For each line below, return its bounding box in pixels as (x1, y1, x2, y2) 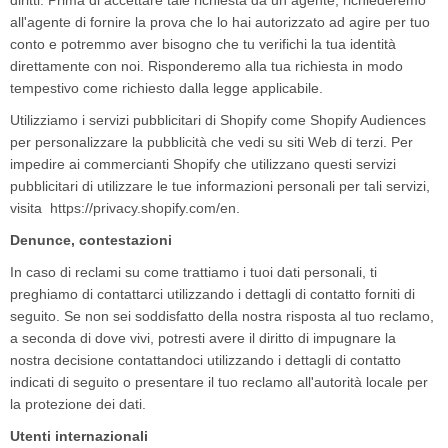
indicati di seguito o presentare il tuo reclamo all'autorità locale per (10, 374, 428, 390)
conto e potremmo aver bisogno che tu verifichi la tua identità (10, 36, 396, 52)
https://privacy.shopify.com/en (50, 200, 236, 216)
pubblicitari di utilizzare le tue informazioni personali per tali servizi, (10, 178, 430, 194)
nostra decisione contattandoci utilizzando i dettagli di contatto (10, 352, 401, 368)
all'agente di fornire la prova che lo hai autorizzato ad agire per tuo (10, 14, 430, 30)
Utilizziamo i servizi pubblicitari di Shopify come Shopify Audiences (10, 112, 426, 128)
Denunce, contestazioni (10, 232, 172, 248)
